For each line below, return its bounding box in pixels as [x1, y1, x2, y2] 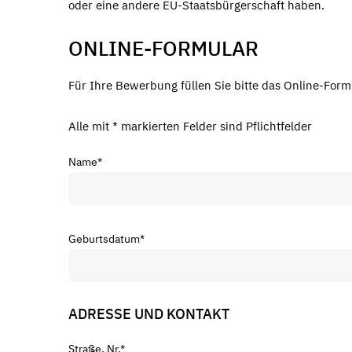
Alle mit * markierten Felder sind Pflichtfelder [68, 118, 312, 134]
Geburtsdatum [68, 232, 140, 246]
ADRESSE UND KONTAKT [68, 305, 229, 323]
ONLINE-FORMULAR [68, 35, 258, 61]
